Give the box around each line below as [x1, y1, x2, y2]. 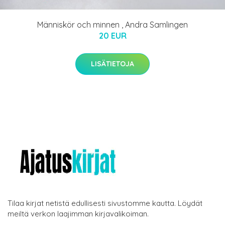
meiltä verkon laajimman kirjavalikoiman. [8, 208, 149, 218]
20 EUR [98, 30, 127, 41]
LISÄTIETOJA [91, 59, 134, 68]
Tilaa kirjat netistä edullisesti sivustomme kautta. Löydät [8, 198, 202, 208]
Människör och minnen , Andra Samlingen [37, 19, 188, 30]
